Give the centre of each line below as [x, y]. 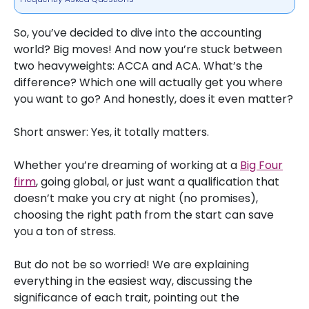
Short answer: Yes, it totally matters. [111, 132]
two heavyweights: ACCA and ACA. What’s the [138, 66]
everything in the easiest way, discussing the [133, 281]
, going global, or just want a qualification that [158, 182]
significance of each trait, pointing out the [127, 298]
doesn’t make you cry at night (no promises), [136, 198]
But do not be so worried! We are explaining [131, 265]
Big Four [261, 165]
